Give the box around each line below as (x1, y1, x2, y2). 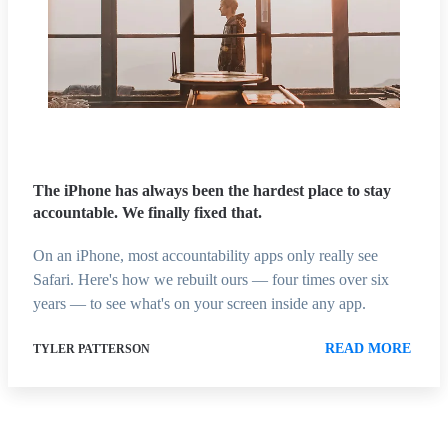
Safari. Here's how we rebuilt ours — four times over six (33, 271, 389, 289)
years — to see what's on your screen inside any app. (33, 295, 366, 313)
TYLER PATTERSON (33, 342, 150, 357)
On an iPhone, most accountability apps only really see (33, 247, 378, 265)
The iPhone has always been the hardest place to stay (33, 182, 391, 200)
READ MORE (325, 341, 411, 357)
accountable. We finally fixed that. (33, 204, 262, 222)
